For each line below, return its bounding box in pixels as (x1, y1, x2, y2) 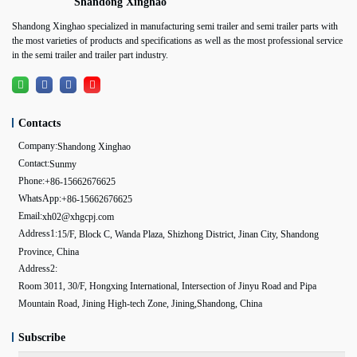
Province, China (18, 245, 80, 257)
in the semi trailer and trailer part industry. (12, 49, 168, 61)
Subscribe (18, 330, 66, 343)
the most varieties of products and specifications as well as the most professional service (12, 35, 343, 47)
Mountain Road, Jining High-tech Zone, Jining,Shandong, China (18, 297, 263, 309)
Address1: (18, 227, 58, 239)
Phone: (18, 175, 45, 186)
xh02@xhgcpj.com (42, 210, 115, 222)
